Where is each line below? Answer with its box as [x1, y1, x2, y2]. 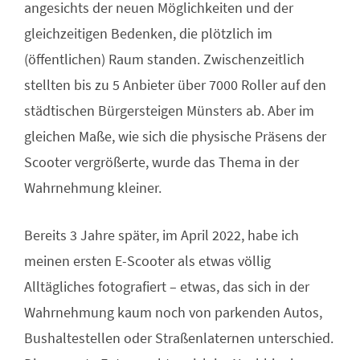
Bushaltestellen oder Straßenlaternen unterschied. [24, 328, 333, 347]
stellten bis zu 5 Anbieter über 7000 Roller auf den [24, 75, 326, 94]
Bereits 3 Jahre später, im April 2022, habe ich [24, 225, 299, 244]
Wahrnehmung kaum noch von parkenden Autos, [24, 302, 322, 321]
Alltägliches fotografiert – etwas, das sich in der [24, 276, 309, 296]
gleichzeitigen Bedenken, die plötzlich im [24, 23, 272, 43]
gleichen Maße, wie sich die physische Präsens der [24, 126, 326, 145]
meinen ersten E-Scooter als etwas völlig [24, 251, 271, 270]
